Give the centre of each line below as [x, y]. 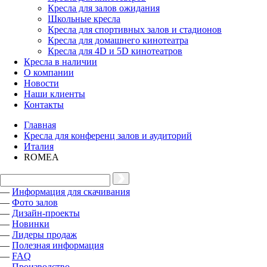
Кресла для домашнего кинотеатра [118, 40]
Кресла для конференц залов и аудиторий [108, 136]
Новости [41, 83]
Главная [40, 125]
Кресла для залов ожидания [104, 8]
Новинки [31, 224]
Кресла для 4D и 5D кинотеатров [115, 51]
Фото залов [35, 202]
